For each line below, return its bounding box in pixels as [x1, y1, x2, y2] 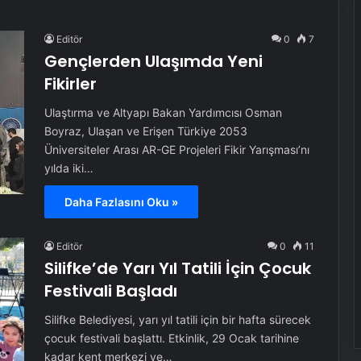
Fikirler [44, 73, 97, 95]
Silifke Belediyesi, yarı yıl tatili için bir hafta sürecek [44, 313, 311, 326]
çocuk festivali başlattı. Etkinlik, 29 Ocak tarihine [44, 331, 299, 345]
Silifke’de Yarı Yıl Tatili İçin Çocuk [44, 257, 311, 280]
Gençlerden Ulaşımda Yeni [44, 50, 263, 73]
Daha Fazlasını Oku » [64, 195, 178, 209]
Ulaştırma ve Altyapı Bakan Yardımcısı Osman [44, 106, 282, 119]
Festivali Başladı [44, 280, 177, 302]
